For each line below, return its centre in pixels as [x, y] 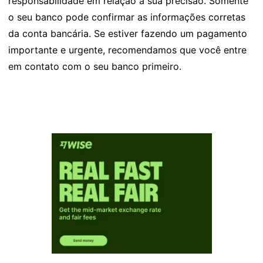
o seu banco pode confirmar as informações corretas [127, 17]
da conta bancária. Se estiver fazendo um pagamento [128, 34]
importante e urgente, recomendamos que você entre [127, 50]
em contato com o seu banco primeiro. [95, 67]
